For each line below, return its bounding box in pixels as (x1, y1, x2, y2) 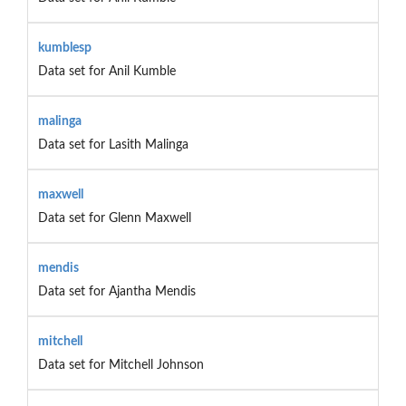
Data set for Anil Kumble (37, 64, 176, 78)
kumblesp (37, 41, 92, 54)
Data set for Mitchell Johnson (37, 358, 204, 372)
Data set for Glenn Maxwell (37, 211, 191, 225)
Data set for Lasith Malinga (37, 138, 188, 151)
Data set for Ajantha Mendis (37, 285, 196, 298)
